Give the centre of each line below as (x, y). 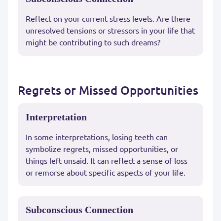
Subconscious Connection (79, 210)
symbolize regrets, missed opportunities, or (102, 149)
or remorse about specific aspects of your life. (106, 172)
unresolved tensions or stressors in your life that (110, 30)
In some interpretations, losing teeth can (97, 137)
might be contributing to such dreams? (93, 42)
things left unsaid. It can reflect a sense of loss (107, 161)
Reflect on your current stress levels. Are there (108, 18)
